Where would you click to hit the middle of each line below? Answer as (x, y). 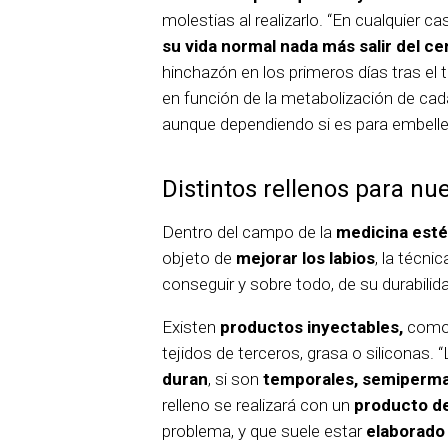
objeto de (199, 258)
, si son (235, 379)
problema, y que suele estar (264, 431)
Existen (191, 327)
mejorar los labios (305, 258)
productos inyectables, (311, 327)
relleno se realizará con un (258, 405)
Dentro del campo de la (249, 232)
